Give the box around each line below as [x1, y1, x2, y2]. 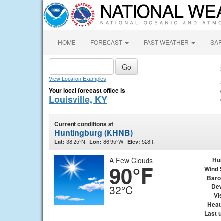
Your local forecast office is [49, 86, 125, 95]
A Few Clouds [110, 155, 153, 165]
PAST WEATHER [144, 38, 190, 46]
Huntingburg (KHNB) [54, 127, 133, 138]
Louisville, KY [49, 93, 107, 106]
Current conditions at [54, 119, 113, 128]
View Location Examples [49, 75, 106, 82]
